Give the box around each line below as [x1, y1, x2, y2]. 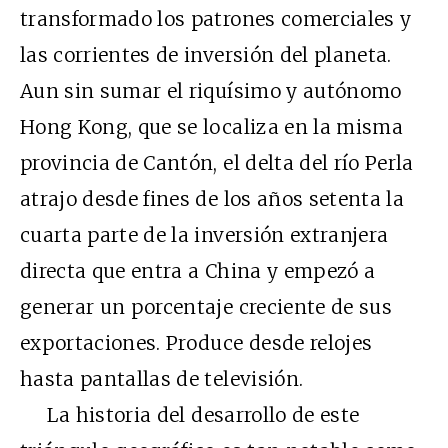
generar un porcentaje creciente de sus [20, 294, 392, 319]
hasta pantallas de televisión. [20, 366, 304, 391]
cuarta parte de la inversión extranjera [20, 222, 389, 247]
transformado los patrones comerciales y [20, 6, 412, 31]
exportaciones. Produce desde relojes [20, 330, 373, 355]
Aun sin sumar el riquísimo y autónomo [20, 78, 402, 103]
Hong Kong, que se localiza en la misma [20, 114, 403, 139]
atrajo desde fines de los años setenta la [20, 186, 405, 211]
